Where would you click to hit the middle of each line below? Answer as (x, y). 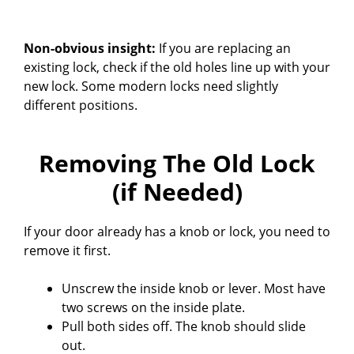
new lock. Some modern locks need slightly (151, 86)
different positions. (81, 105)
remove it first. (67, 250)
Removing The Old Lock (177, 163)
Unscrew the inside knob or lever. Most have (194, 288)
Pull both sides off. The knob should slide (184, 326)
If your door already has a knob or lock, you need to (177, 231)
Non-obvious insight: (90, 48)
